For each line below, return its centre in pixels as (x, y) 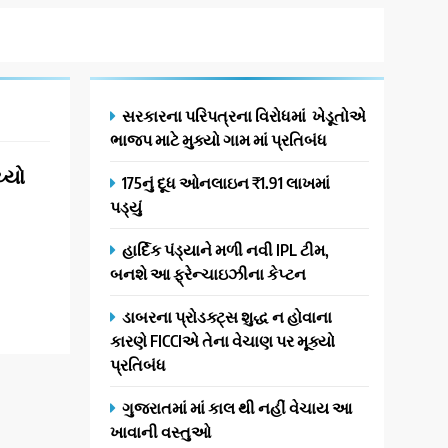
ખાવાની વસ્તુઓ (161, 431)
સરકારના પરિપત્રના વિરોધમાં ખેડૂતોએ (244, 115)
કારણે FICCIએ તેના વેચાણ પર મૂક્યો (223, 340)
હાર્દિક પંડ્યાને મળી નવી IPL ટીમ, (226, 249)
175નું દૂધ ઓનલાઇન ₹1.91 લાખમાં (226, 182)
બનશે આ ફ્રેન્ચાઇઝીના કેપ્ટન (208, 273)
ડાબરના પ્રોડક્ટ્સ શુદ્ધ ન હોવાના (227, 316)
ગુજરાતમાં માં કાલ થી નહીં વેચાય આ (237, 407)
